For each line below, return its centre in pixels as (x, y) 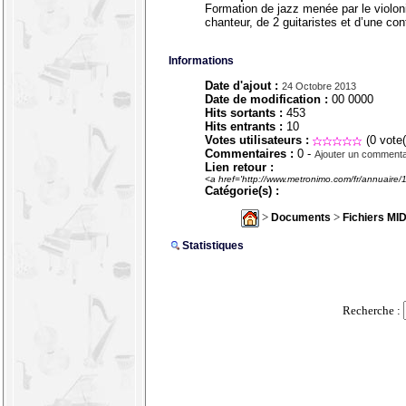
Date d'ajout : (242, 86)
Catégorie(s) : (242, 191)
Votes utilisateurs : (257, 140)
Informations (201, 61)
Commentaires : (249, 154)
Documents (301, 217)
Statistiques (213, 246)
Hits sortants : (244, 113)
